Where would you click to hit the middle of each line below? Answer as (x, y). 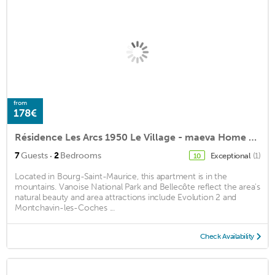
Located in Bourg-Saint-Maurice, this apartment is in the (121, 177)
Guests (34, 156)
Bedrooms (81, 156)
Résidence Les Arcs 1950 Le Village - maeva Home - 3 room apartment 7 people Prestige (253, 137)
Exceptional (231, 156)
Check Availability (227, 237)
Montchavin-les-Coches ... (65, 208)
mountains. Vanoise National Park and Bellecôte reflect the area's (138, 187)
